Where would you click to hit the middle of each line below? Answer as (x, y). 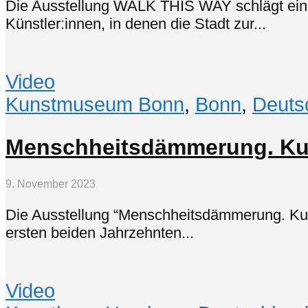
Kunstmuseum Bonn (95, 105)
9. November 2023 (51, 184)
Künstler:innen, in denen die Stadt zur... (136, 23)
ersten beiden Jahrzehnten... (100, 232)
